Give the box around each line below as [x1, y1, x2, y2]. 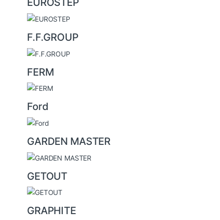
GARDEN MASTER [27, 135, 111, 147]
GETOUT [27, 169, 68, 182]
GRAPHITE [27, 204, 76, 217]
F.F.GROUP [27, 30, 79, 43]
